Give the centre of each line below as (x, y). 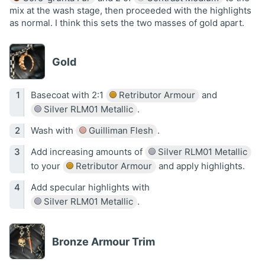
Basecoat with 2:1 (68, 95)
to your (46, 166)
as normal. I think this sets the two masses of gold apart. (127, 22)
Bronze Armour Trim (104, 241)
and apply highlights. (201, 166)
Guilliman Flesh (119, 131)
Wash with (53, 131)
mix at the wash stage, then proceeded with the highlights (130, 10)
